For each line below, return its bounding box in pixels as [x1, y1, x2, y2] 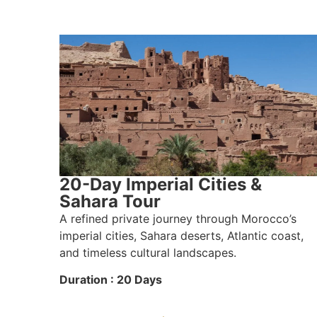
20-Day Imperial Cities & [59, 173, 262, 195]
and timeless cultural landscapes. [59, 245, 236, 260]
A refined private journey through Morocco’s [59, 211, 296, 226]
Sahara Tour [59, 190, 161, 212]
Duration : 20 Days [59, 272, 162, 287]
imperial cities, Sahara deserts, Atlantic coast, [59, 228, 304, 243]
